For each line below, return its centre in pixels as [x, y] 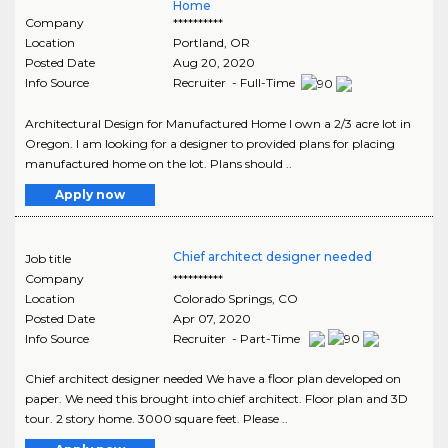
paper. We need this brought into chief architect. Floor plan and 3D [216, 399]
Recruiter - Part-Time [237, 338]
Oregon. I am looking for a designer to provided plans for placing [210, 143]
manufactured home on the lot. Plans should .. [158, 163]
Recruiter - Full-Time [235, 82]
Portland [198, 42]
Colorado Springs [222, 298]
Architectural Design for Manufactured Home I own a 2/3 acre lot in [218, 123]
